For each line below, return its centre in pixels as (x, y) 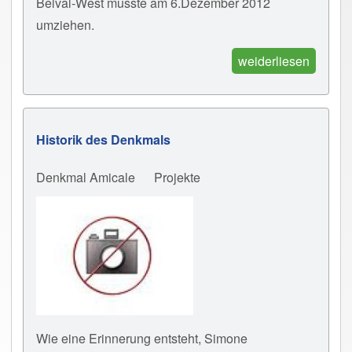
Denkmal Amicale (86, 178)
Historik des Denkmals (103, 140)
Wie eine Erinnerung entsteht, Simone (142, 339)
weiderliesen (274, 61)
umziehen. (65, 25)
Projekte (177, 178)
